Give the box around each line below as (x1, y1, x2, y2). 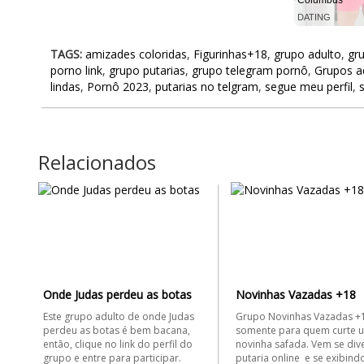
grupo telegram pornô (192, 63, 308, 78)
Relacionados (38, 149, 156, 175)
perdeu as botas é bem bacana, (43, 323, 190, 337)
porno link (50, 63, 102, 78)
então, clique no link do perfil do (43, 337, 193, 351)
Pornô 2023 (87, 79, 149, 94)
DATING (297, 12, 331, 22)
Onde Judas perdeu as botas (43, 287, 192, 302)
